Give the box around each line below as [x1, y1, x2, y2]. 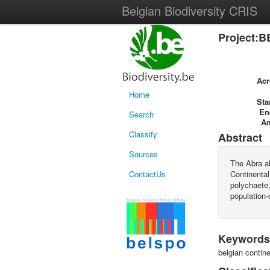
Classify [129, 128, 157, 140]
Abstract [218, 130, 262, 145]
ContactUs [129, 168, 166, 180]
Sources [129, 148, 158, 160]
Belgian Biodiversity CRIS [122, 2, 257, 19]
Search [129, 108, 154, 120]
